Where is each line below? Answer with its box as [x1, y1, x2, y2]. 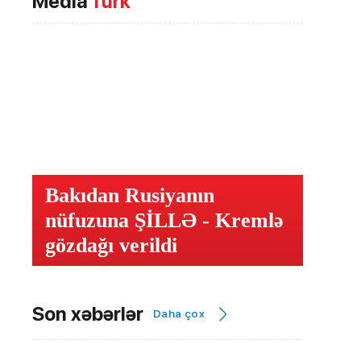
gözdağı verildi [45, 234, 177, 258]
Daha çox [153, 307, 205, 321]
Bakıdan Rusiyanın [45, 184, 214, 208]
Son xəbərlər [32, 301, 143, 326]
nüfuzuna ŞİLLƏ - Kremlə [45, 209, 284, 233]
